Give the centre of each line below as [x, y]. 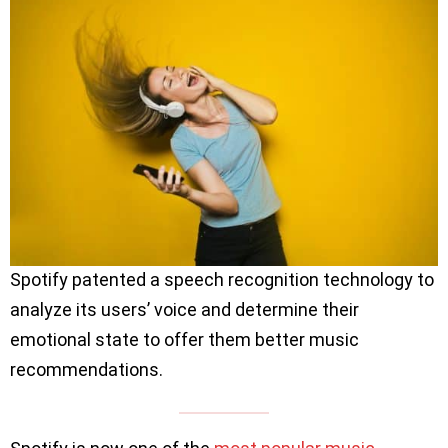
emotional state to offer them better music [184, 340]
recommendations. [88, 370]
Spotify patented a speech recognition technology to [222, 280]
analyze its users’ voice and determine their [184, 310]
